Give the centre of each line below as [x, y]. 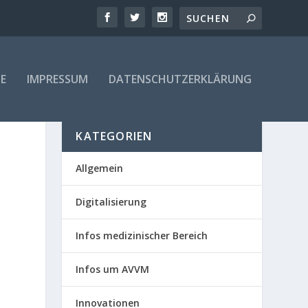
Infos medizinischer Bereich [142, 236]
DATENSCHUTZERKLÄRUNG [180, 79]
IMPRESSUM [57, 79]
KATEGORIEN [114, 136]
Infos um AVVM [113, 269]
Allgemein [100, 168]
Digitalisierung [111, 202]
